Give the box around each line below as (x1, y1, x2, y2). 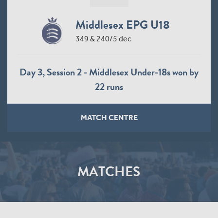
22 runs (95, 79, 123, 94)
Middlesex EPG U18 (75, 16, 170, 34)
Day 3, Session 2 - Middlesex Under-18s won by (19, 64, 199, 79)
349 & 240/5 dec (75, 34, 131, 43)
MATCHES (77, 161, 141, 182)
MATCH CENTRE (80, 112, 138, 122)
